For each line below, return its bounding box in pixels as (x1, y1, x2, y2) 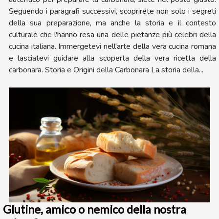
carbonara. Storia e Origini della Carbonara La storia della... (9, 65, 203, 76)
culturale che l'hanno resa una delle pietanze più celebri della (9, 29, 216, 41)
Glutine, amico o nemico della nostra (3, 202, 186, 217)
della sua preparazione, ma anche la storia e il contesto (9, 18, 216, 29)
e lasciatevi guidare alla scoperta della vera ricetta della (9, 53, 216, 64)
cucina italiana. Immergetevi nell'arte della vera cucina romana (9, 41, 216, 52)
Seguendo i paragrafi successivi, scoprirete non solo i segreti (9, 6, 216, 17)
